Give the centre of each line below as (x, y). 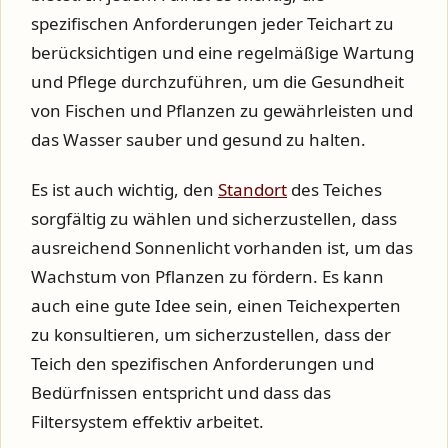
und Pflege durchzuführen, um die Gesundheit (217, 81)
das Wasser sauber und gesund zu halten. (198, 139)
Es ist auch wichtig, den (124, 190)
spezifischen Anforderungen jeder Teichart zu (212, 23)
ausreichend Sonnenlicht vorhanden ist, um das (222, 248)
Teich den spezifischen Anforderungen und (202, 364)
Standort (252, 190)
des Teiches (334, 190)
